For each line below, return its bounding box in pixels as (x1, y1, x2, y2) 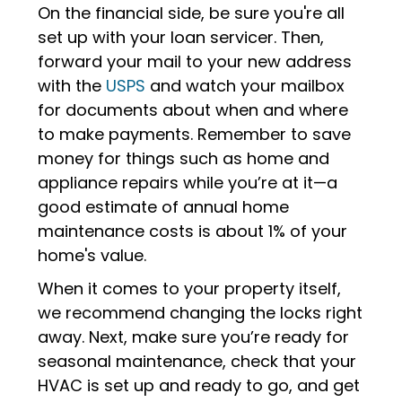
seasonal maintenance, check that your (38, 350, 357, 372)
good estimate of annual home (38, 196, 290, 218)
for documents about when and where (38, 99, 349, 121)
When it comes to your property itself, (38, 277, 342, 300)
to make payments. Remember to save (38, 123, 352, 145)
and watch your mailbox (145, 74, 345, 97)
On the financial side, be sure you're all (38, 2, 345, 24)
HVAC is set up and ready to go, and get (38, 374, 361, 397)
